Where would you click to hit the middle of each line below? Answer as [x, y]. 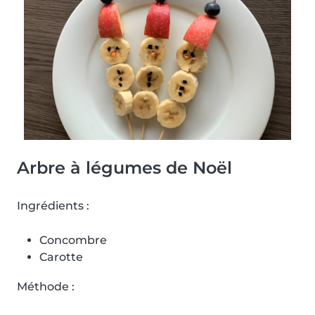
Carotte [61, 257]
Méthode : [46, 286]
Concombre [73, 240]
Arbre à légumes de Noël [124, 167]
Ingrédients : [53, 205]
